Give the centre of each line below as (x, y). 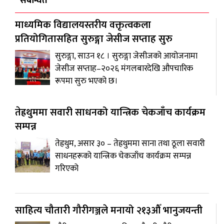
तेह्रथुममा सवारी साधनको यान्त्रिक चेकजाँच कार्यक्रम (110, 113)
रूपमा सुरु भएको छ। (86, 81)
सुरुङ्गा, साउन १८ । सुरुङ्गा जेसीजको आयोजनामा (126, 56)
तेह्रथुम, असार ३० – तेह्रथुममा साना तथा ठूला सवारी (130, 144)
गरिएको (67, 169)
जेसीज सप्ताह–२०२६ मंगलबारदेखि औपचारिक (124, 69)
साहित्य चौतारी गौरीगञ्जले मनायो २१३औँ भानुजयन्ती (109, 211)
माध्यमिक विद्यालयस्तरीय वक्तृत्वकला (83, 25)
